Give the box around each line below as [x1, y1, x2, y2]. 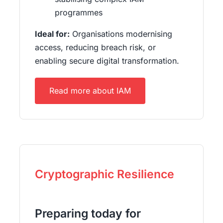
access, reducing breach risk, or [34, 42, 156, 52]
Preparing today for [34, 207, 141, 221]
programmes [54, 7, 103, 17]
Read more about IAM [49, 85, 131, 96]
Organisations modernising [69, 28, 172, 39]
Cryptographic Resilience [34, 167, 174, 181]
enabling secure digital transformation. [34, 55, 179, 66]
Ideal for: [34, 28, 70, 39]
